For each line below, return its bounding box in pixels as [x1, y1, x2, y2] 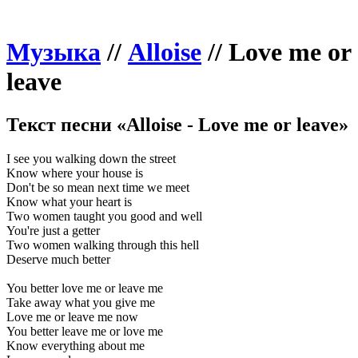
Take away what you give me [6, 295, 155, 309]
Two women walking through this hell [6, 237, 199, 252]
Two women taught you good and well [6, 209, 202, 223]
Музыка [6, 38, 101, 67]
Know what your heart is [6, 194, 132, 209]
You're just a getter [6, 223, 100, 237]
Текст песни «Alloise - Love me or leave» [6, 113, 348, 135]
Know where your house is [6, 165, 143, 180]
